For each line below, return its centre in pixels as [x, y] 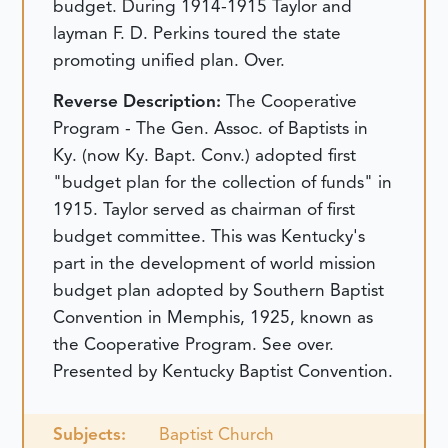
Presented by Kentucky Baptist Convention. [223, 371]
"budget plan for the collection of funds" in [223, 182]
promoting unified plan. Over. [169, 59]
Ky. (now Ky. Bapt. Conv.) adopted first [205, 155]
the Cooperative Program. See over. [194, 344]
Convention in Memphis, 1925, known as [213, 317]
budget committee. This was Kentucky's [209, 236]
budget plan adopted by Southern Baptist [219, 290]
